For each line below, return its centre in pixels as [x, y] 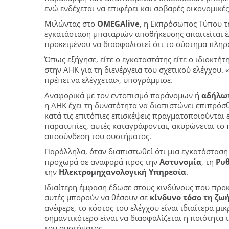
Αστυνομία [180, 162]
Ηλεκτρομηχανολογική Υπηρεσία [122, 172]
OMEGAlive [118, 24]
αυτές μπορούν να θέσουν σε [97, 198]
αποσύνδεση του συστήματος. [98, 136]
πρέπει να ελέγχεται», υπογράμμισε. [109, 80]
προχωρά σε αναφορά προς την [102, 162]
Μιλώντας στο [71, 24]
